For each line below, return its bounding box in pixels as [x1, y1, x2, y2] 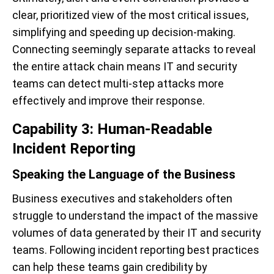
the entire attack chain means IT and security [12, 60, 237, 73]
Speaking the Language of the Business [12, 167, 239, 182]
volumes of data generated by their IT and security [12, 226, 261, 239]
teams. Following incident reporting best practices [12, 243, 259, 256]
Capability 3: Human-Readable [12, 120, 212, 138]
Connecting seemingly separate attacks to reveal [12, 43, 256, 56]
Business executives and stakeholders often [12, 192, 232, 205]
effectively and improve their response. [12, 94, 205, 107]
